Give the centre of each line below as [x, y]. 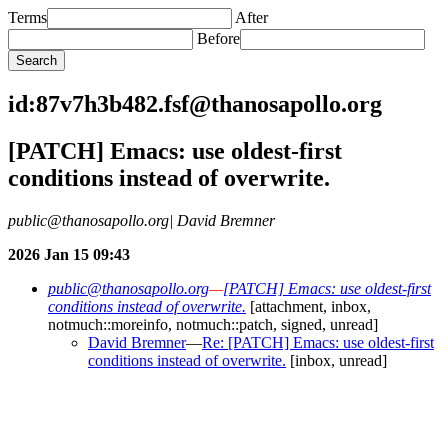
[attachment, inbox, [308, 306]
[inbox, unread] [336, 360]
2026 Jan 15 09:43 [69, 254]
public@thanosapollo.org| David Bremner [141, 220]
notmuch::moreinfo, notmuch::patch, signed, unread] [213, 324]
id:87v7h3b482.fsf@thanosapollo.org [195, 103]
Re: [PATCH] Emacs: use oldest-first [318, 342]
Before [218, 38]
